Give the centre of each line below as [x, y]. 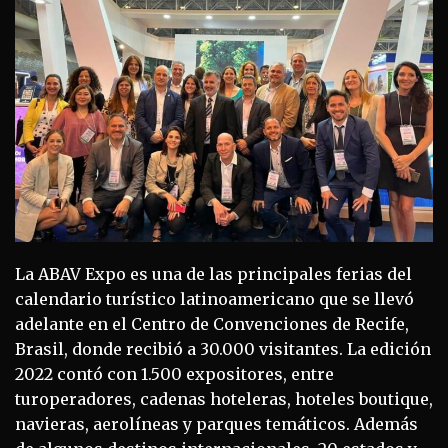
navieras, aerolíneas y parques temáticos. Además [216, 424]
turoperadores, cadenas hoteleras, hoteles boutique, [224, 399]
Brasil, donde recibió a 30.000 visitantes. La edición [223, 349]
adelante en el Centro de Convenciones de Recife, [212, 324]
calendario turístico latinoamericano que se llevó [214, 299]
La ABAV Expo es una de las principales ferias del [213, 274]
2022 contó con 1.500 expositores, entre [174, 374]
